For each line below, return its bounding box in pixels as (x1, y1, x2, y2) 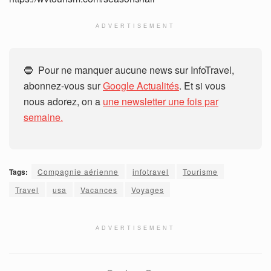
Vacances (80, 184, 117, 195)
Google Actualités (103, 78, 179, 93)
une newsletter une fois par (103, 94, 218, 108)
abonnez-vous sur (24, 78, 103, 93)
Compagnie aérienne (38, 166, 119, 177)
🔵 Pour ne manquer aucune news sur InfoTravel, (24, 62, 234, 77)
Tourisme (183, 166, 218, 177)
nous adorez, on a (24, 94, 103, 108)
